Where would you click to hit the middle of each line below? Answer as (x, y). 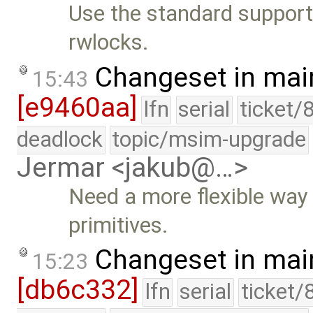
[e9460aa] (77, 107)
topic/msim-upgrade (209, 139)
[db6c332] (78, 290)
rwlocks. (109, 43)
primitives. (119, 225)
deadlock (60, 139)
